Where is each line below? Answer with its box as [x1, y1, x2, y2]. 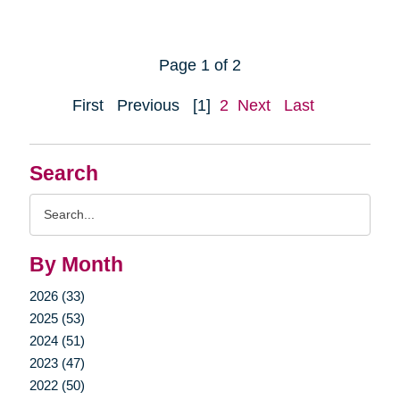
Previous [117, 96, 179, 114]
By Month [29, 253, 123, 276]
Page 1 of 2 [159, 55, 241, 74]
